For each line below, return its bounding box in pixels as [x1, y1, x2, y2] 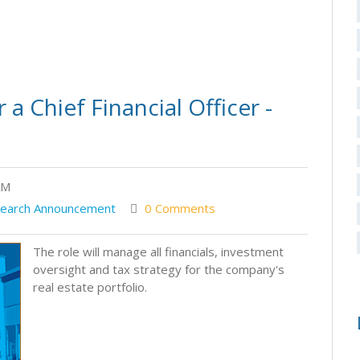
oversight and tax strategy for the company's [33, 260, 284, 277]
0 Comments [145, 199, 215, 216]
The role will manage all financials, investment [33, 243, 284, 260]
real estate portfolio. [33, 278, 147, 295]
